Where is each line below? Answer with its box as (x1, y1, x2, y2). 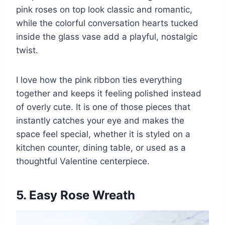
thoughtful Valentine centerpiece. (16, 156, 150, 166)
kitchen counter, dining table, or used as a (16, 142, 186, 153)
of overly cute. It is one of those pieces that (16, 101, 190, 112)
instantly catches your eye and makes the (16, 115, 184, 126)
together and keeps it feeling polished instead (16, 88, 201, 98)
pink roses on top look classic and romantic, (16, 4, 192, 15)
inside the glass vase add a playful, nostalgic (16, 31, 197, 42)
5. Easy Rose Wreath (16, 187, 135, 202)
